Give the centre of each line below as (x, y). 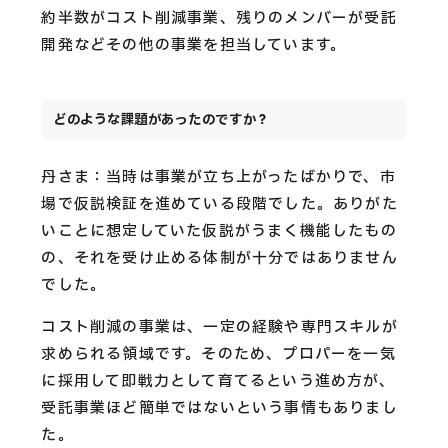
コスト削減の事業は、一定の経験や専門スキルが (219, 328)
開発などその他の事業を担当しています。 (194, 46)
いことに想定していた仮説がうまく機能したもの (219, 232)
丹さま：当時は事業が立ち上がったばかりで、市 (218, 178)
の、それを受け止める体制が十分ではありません (219, 259)
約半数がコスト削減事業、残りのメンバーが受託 (219, 19)
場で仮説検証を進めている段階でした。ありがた (219, 205)
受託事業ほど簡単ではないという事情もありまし (219, 409)
